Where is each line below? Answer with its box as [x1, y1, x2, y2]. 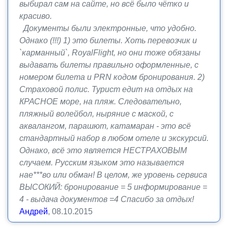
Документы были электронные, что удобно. [19, 24, 196, 33]
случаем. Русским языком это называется [19, 158, 184, 167]
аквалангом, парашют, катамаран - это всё [19, 122, 191, 130]
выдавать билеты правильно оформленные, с [19, 61, 198, 69]
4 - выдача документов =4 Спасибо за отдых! [19, 195, 194, 204]
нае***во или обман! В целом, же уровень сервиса [19, 170, 207, 179]
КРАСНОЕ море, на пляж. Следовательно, [19, 97, 182, 106]
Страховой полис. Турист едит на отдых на [19, 85, 193, 94]
